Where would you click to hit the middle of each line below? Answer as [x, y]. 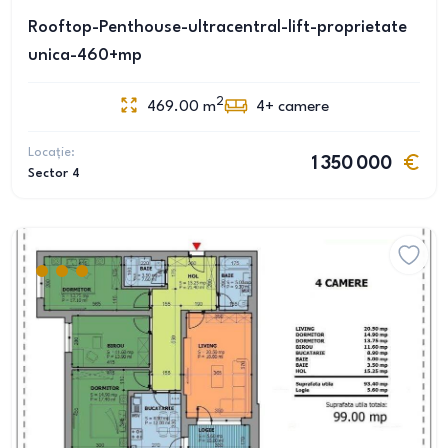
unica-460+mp [85, 55]
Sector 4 [54, 173]
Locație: [51, 152]
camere [303, 107]
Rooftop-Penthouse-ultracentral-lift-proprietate [217, 27]
